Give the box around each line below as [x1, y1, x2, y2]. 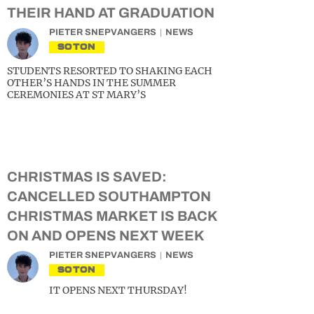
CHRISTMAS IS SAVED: [7, 169, 167, 184]
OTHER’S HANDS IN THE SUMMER [7, 76, 176, 89]
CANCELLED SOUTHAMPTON [7, 189, 211, 204]
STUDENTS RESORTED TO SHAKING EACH [7, 64, 212, 77]
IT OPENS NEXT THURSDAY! [49, 284, 187, 296]
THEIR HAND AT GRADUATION [7, 5, 214, 20]
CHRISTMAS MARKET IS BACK [7, 208, 217, 224]
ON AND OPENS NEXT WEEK [7, 228, 205, 243]
